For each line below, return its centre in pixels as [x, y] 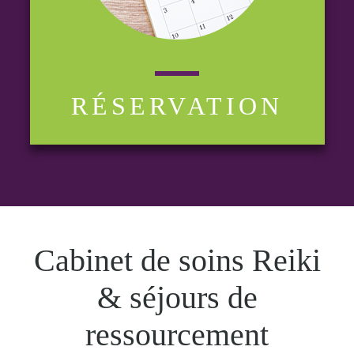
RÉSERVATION [177, 105]
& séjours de [177, 297]
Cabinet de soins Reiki [177, 260]
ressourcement [177, 334]
